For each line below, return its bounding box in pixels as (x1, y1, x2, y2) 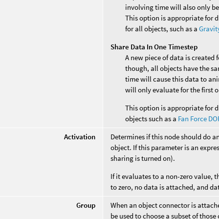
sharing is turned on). (110, 153, 175, 163)
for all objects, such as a (125, 23, 199, 33)
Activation (64, 131, 96, 141)
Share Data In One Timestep (110, 42, 198, 51)
